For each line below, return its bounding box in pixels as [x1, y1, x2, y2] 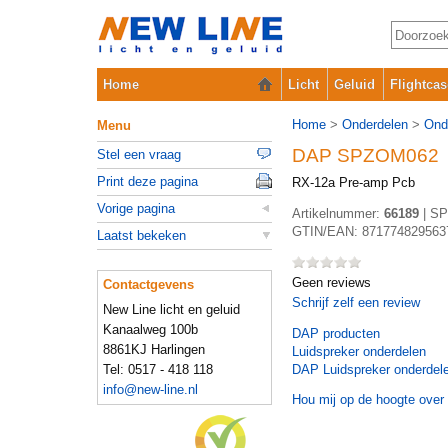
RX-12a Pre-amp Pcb [292, 175, 415, 190]
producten [319, 326, 380, 341]
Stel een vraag [97, 147, 181, 162]
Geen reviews [292, 275, 371, 290]
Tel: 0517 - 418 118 [103, 362, 213, 377]
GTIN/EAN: [292, 224, 362, 239]
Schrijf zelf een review [292, 295, 420, 310]
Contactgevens [103, 277, 194, 292]
